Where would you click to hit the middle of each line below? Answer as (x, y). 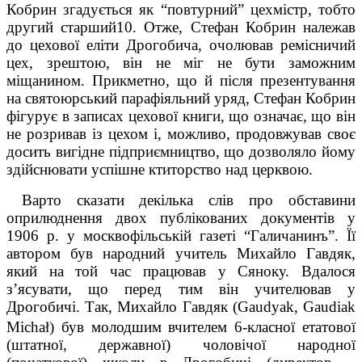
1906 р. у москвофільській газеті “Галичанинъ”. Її (181, 235)
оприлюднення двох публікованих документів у (181, 217)
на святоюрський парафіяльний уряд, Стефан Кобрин (181, 98)
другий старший (62, 27)
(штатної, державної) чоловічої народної (181, 344)
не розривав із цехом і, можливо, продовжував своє (181, 133)
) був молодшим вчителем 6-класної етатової (202, 326)
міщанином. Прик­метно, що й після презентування (181, 80)
